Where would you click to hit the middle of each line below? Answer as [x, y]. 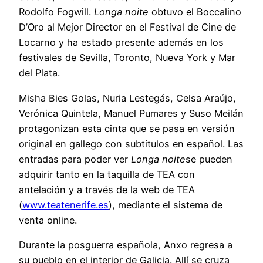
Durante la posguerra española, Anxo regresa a [126, 245]
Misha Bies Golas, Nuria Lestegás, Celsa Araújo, [127, 98]
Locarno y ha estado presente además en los [121, 43]
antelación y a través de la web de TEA [107, 189]
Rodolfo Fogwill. [56, 12]
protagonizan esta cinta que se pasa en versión [127, 128]
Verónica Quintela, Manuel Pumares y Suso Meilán [131, 113]
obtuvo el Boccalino [195, 12]
